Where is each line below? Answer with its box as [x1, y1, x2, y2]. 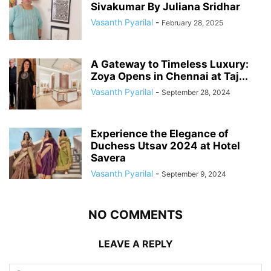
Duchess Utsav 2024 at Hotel [91, 139, 240, 152]
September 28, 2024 [162, 87, 230, 97]
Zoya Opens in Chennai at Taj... [91, 70, 248, 82]
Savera [91, 151, 126, 164]
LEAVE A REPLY [98, 237, 173, 250]
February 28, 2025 [162, 18, 223, 27]
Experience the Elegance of [91, 127, 229, 140]
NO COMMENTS [88, 207, 183, 222]
